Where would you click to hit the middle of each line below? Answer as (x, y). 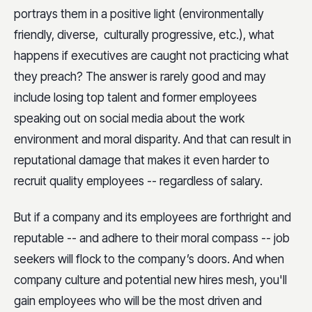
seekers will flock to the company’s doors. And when (149, 259)
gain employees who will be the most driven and (138, 301)
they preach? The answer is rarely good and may (140, 77)
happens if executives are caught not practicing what (151, 56)
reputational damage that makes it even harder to (142, 161)
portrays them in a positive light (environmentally (139, 14)
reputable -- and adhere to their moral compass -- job (152, 238)
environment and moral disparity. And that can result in (153, 140)
